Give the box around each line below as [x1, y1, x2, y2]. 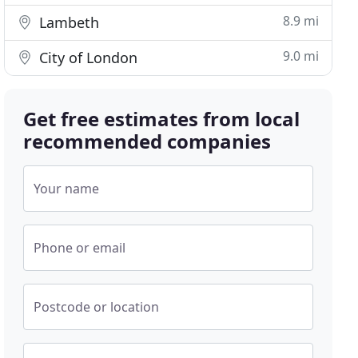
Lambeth [35, 13, 100, 32]
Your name [34, 180, 100, 197]
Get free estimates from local [23, 105, 300, 132]
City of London [35, 48, 138, 67]
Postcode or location [34, 298, 160, 316]
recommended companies [23, 128, 272, 154]
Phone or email [34, 239, 126, 257]
